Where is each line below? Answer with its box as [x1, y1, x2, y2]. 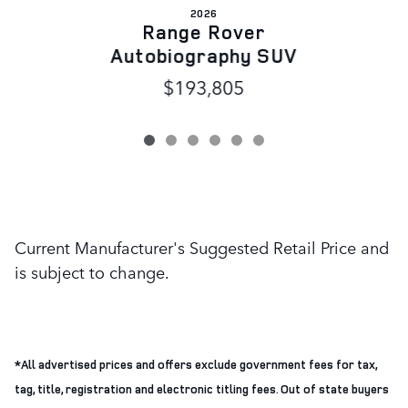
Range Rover [141, 19, 267, 46]
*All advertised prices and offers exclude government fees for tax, [15, 356, 377, 373]
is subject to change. [15, 260, 169, 284]
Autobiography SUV [110, 43, 298, 69]
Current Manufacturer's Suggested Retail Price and [15, 235, 389, 260]
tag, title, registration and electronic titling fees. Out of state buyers [15, 381, 389, 398]
